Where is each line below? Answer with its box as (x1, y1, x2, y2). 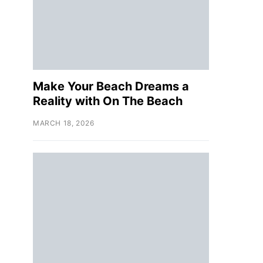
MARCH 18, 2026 (33, 119, 95, 127)
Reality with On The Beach (33, 94, 183, 108)
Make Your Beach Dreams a (33, 79, 189, 93)
